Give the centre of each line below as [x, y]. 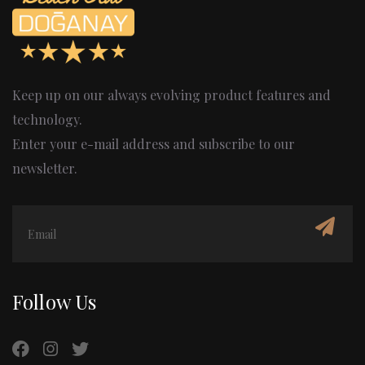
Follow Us [55, 302]
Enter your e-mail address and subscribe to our [154, 144]
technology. [47, 120]
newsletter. [45, 169]
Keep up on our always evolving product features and [172, 95]
